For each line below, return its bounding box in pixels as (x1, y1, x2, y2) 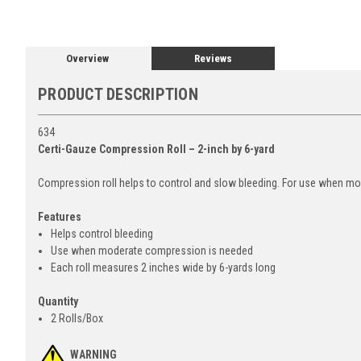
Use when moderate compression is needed (51, 243, 254, 257)
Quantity (38, 294, 78, 308)
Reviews (193, 52, 232, 64)
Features (38, 210, 81, 223)
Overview (66, 52, 110, 64)
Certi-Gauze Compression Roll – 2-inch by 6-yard (38, 142, 275, 156)
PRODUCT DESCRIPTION (38, 85, 198, 104)
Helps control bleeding (51, 226, 154, 240)
